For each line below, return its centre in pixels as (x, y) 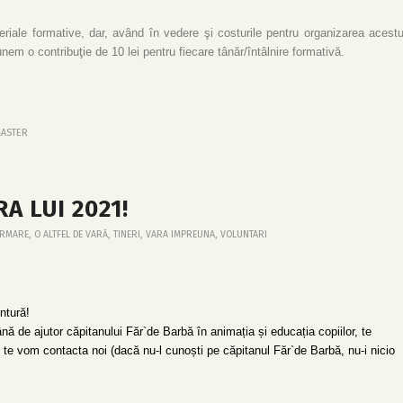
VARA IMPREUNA (180, 234)
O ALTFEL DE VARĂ (71, 234)
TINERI (127, 234)
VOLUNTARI (244, 234)
